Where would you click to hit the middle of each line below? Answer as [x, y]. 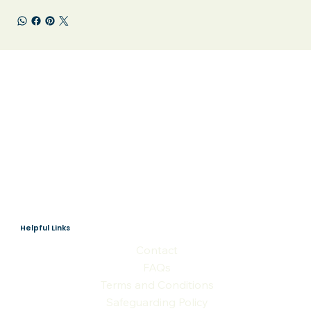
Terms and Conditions [157, 284]
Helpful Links [45, 228]
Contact [157, 250]
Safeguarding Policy [157, 302]
